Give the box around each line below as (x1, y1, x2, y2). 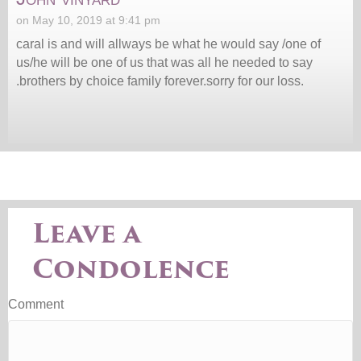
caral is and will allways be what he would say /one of (16, 36, 321, 51)
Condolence (32, 247, 230, 289)
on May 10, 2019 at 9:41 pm (16, 13, 160, 27)
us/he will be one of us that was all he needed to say (16, 55, 313, 69)
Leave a (32, 212, 141, 254)
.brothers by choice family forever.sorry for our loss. (16, 73, 304, 88)
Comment (8, 297, 64, 311)
